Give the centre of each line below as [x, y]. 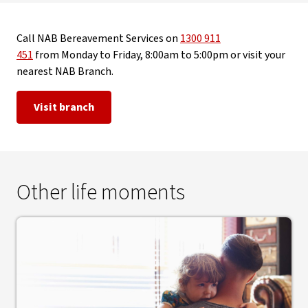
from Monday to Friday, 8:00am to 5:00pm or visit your [159, 55]
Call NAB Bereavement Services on [98, 38]
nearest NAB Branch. [66, 71]
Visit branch [64, 107]
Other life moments [101, 192]
